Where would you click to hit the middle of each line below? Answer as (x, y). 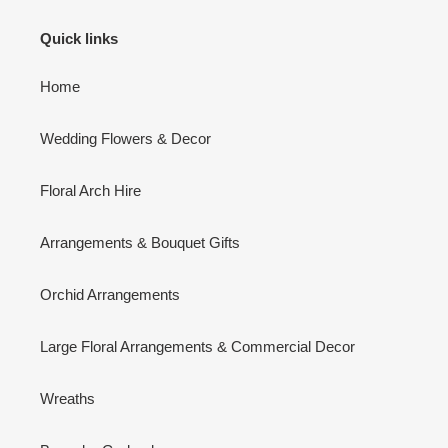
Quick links (79, 39)
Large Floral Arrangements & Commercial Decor (197, 346)
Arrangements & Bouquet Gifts (140, 242)
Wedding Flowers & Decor (125, 138)
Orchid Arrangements (110, 294)
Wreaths (67, 398)
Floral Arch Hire (90, 190)
